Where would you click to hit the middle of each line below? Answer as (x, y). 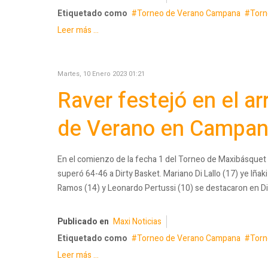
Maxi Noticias (137, 221)
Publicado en (83, 221)
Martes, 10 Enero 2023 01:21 (101, 74)
